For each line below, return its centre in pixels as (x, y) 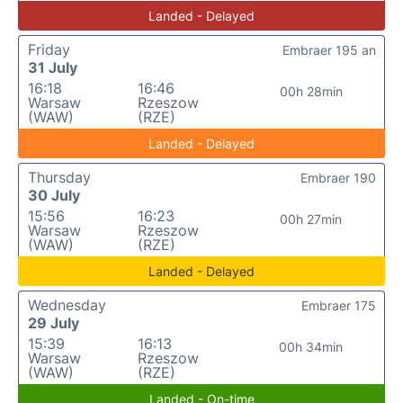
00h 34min (311, 347)
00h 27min (311, 219)
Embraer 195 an (329, 50)
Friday (49, 49)
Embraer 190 (338, 178)
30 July (54, 195)
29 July (54, 323)
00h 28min (311, 91)
